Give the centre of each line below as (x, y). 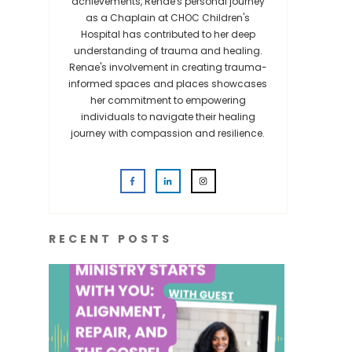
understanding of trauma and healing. (168, 51)
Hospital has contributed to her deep (168, 34)
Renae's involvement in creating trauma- (168, 67)
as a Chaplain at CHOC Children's (168, 18)
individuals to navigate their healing (168, 117)
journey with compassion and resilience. (168, 133)
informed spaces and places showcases (168, 84)
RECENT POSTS (110, 239)
